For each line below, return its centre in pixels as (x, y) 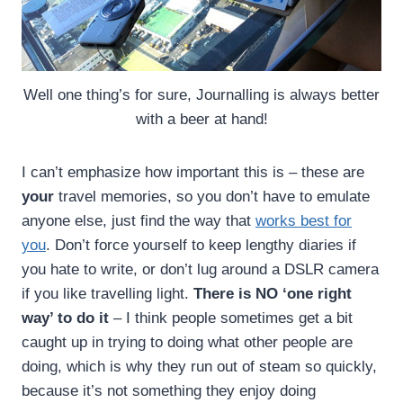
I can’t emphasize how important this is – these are (193, 173)
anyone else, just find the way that (139, 221)
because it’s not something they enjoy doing (169, 391)
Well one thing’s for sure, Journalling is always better (201, 95)
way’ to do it (65, 318)
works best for (304, 221)
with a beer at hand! (201, 120)
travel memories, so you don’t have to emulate (212, 197)
